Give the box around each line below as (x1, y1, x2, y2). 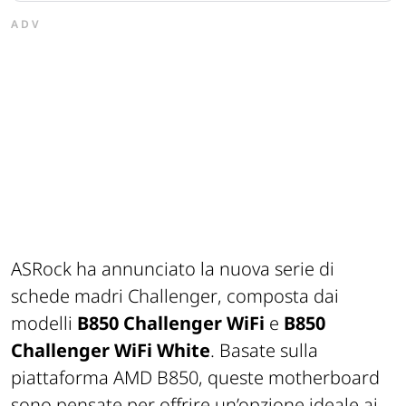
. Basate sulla (210, 337, 318, 362)
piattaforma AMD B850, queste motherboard (11, 364, 380, 390)
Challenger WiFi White (11, 337, 210, 362)
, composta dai (217, 283, 339, 308)
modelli (11, 310, 77, 335)
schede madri (11, 283, 128, 308)
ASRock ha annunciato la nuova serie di (11, 256, 334, 281)
